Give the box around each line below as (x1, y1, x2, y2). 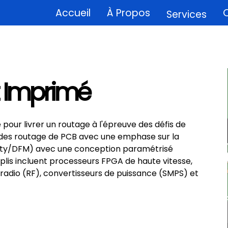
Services (166, 8, 207, 21)
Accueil (55, 6, 91, 20)
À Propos (106, 6, 150, 20)
